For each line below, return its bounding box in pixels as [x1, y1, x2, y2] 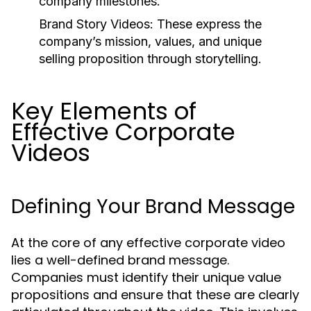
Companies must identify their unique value [11, 269, 281, 286]
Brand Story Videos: [39, 17, 153, 31]
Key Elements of [11, 94, 196, 128]
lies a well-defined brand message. [11, 251, 229, 269]
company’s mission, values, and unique [39, 34, 262, 49]
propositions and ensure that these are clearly [11, 286, 299, 303]
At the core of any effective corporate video [11, 234, 285, 251]
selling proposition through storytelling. [39, 51, 262, 66]
